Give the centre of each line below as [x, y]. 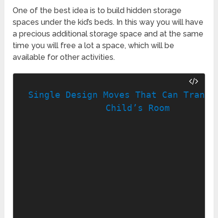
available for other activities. [64, 57]
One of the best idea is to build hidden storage [97, 10]
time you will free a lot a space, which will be [94, 45]
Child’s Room [138, 108]
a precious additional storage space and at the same [108, 34]
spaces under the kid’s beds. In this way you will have [108, 22]
